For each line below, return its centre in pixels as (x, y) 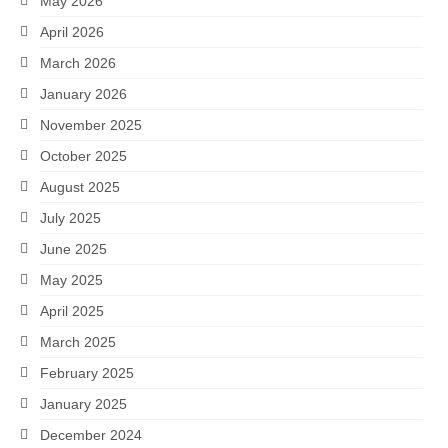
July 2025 (70, 218)
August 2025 (80, 187)
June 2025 (73, 249)
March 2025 (78, 342)
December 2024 (91, 435)
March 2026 (78, 63)
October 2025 (83, 156)
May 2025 (71, 280)
